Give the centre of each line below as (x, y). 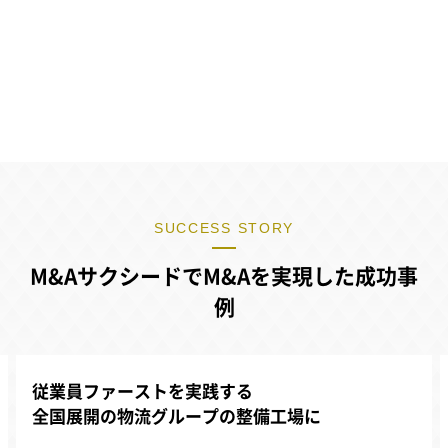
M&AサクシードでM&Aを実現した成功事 (224, 277)
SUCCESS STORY (224, 228)
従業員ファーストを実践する (142, 392)
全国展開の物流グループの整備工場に (176, 417)
